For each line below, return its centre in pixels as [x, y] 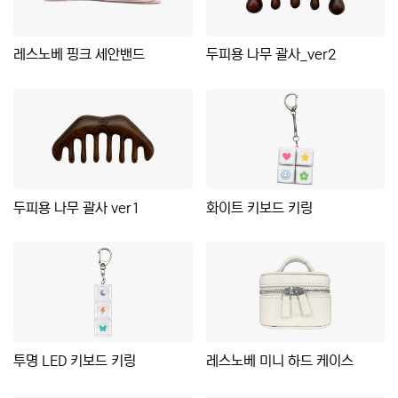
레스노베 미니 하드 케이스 [279, 361]
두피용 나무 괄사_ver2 [271, 55]
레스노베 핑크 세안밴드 [79, 55]
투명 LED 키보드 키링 [75, 361]
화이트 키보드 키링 [259, 207]
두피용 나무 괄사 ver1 [77, 207]
